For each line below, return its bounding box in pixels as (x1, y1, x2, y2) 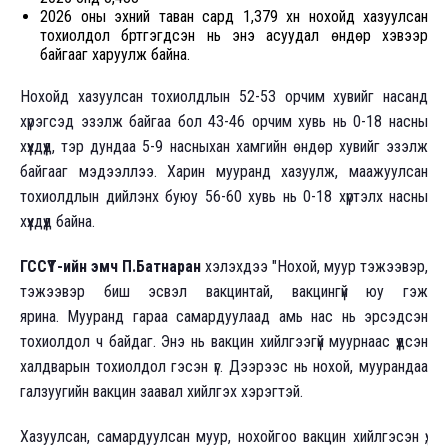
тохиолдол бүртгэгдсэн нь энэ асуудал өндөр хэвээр (40, 26, 428, 46)
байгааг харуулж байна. (40, 45, 190, 65)
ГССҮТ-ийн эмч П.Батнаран (20, 257, 205, 277)
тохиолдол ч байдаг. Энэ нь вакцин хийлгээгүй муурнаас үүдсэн (20, 332, 428, 352)
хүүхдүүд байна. (20, 212, 95, 232)
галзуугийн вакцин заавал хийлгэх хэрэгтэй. (20, 382, 303, 402)
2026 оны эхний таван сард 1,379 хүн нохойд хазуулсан (40, 7, 428, 27)
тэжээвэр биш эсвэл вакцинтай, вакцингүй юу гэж (20, 282, 428, 302)
